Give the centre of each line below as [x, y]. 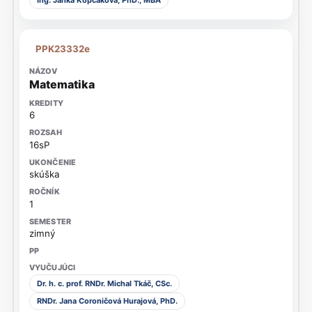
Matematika [62, 84]
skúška [44, 174]
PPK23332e [63, 48]
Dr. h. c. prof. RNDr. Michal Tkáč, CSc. [104, 283]
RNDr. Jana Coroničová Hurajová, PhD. [107, 301]
